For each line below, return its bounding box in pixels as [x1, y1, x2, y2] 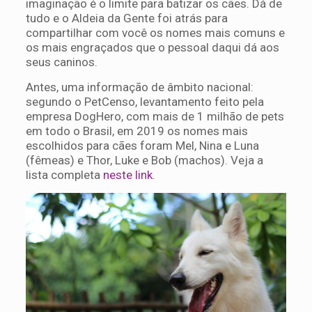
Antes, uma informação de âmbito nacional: [25, 79, 253, 94]
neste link [102, 167, 153, 182]
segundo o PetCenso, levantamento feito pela [25, 94, 264, 109]
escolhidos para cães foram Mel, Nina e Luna [25, 138, 259, 153]
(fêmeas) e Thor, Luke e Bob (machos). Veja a [25, 153, 263, 167]
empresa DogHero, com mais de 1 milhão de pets [25, 109, 284, 123]
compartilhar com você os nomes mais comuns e [25, 25, 285, 40]
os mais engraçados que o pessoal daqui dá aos [25, 40, 279, 54]
